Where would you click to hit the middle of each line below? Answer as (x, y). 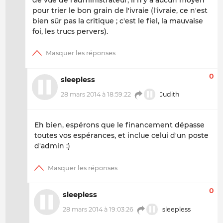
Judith (169, 95)
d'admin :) (52, 146)
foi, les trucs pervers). (70, 31)
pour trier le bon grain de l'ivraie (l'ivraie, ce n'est (120, 10)
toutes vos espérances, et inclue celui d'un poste (121, 136)
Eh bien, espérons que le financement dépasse (119, 125)
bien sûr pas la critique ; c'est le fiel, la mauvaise (118, 21)
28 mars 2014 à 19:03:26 (98, 209)
